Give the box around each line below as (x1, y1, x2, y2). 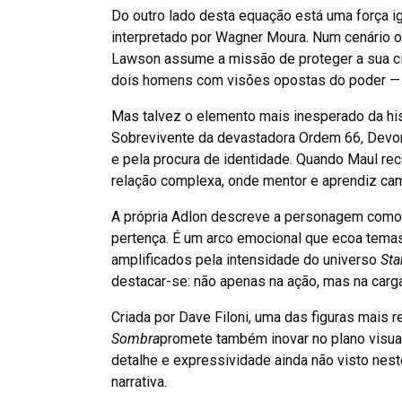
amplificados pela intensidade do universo (111, 250, 380, 268)
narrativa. (111, 372, 167, 390)
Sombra (111, 329, 160, 347)
